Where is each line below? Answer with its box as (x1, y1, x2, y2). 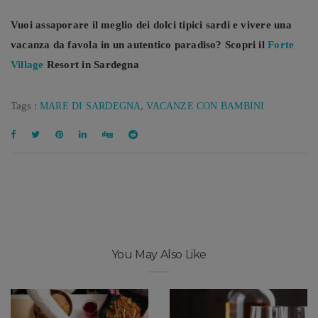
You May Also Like (111, 247, 207, 261)
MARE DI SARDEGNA (40, 100, 141, 111)
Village (11, 58, 44, 70)
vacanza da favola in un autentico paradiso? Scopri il (11, 38, 268, 50)
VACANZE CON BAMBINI (146, 100, 265, 111)
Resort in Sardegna (43, 58, 139, 70)
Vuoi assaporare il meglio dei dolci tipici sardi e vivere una (11, 18, 292, 31)
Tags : (11, 99, 40, 111)
